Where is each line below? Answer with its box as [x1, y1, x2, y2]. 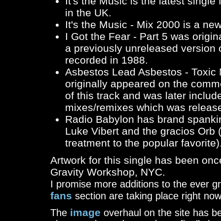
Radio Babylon [65, 113, 134, 125]
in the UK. [65, 7, 111, 18]
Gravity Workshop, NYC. [50, 166, 165, 178]
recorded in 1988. [65, 54, 148, 66]
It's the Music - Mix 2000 [65, 19, 180, 30]
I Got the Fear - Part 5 [65, 31, 168, 42]
